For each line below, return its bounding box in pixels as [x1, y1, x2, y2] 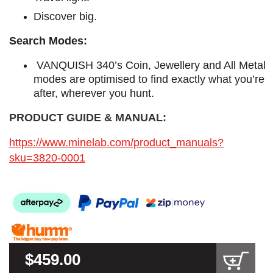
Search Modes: [9, 34, 87, 47]
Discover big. [34, 10, 97, 23]
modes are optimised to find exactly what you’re [34, 73, 264, 85]
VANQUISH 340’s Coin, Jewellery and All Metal [34, 58, 266, 71]
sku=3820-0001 [9, 151, 85, 164]
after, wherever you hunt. [34, 87, 154, 99]
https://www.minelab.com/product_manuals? [9, 136, 224, 149]
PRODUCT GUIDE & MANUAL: [9, 111, 166, 124]
